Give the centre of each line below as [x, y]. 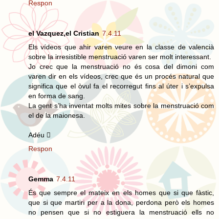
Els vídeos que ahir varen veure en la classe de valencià [121, 47]
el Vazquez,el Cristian [64, 33]
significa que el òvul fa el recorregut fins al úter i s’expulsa [121, 86]
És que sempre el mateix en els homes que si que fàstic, [121, 192]
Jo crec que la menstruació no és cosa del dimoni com [121, 66]
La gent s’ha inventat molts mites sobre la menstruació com [121, 105]
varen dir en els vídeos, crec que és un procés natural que [121, 76]
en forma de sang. [57, 96]
